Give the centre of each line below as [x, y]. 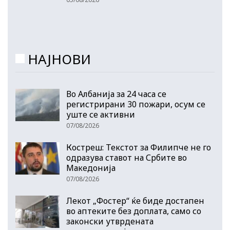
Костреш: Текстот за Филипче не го [139, 147]
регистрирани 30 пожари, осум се [136, 104]
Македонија [91, 168]
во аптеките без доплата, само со [134, 211]
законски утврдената [110, 221]
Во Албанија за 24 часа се [116, 94]
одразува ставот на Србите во [127, 157]
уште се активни [101, 114]
